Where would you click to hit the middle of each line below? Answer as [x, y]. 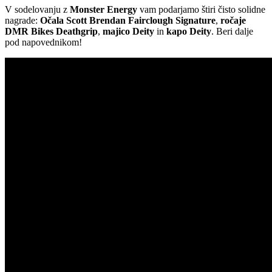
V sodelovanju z [37, 9]
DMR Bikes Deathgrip [51, 31]
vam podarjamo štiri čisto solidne [201, 9]
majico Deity [128, 31]
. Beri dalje [232, 31]
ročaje [233, 20]
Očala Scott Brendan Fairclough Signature [128, 20]
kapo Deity [189, 31]
